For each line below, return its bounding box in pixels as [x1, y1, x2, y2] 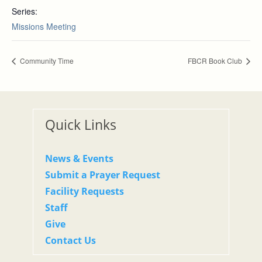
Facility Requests [45, 185, 124, 198]
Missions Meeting [12, 20, 76, 33]
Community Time [18, 56, 74, 66]
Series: [12, 5, 37, 18]
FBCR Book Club [188, 56, 244, 66]
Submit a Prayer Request [45, 168, 160, 182]
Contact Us [45, 234, 96, 247]
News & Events [45, 152, 113, 166]
